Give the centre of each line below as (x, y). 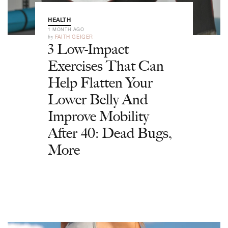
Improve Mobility (98, 116)
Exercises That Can (106, 66)
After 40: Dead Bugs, (110, 133)
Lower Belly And (98, 99)
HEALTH (60, 20)
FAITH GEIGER (74, 37)
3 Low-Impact (88, 49)
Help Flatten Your (100, 82)
